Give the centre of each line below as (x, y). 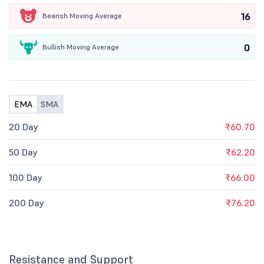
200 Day (27, 203)
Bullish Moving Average (81, 47)
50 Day (23, 152)
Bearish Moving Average (82, 16)
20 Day (24, 127)
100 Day (26, 177)
